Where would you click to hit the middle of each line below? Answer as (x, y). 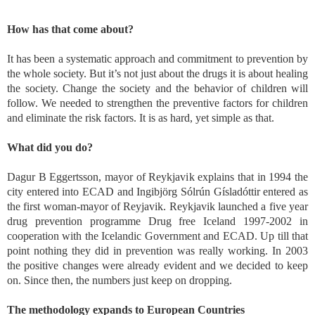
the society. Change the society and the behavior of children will (157, 89)
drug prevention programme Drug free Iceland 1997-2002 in (157, 221)
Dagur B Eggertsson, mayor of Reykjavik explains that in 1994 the (157, 177)
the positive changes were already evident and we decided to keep (157, 266)
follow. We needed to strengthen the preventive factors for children (157, 103)
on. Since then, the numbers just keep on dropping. (120, 281)
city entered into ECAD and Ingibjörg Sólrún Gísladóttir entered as (157, 192)
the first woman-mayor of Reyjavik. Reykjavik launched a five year (157, 207)
